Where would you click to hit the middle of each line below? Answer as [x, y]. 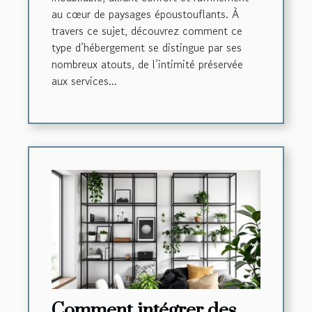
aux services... [84, 80]
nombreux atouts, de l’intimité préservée [147, 64]
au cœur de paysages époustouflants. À [145, 14]
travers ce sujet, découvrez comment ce [147, 30]
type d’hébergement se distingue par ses [147, 47]
